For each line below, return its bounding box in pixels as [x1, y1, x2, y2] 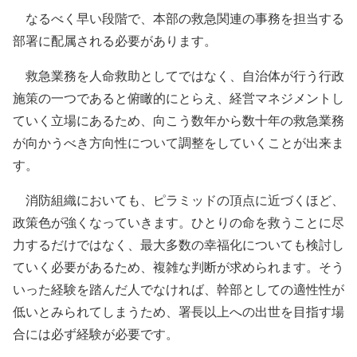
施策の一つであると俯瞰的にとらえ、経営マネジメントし [13, 89, 344, 107]
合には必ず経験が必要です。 [13, 325, 178, 343]
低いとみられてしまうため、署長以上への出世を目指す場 [13, 303, 344, 320]
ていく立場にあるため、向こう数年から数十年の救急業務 [13, 112, 344, 129]
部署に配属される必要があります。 [13, 32, 217, 49]
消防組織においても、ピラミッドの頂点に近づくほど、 [13, 191, 344, 209]
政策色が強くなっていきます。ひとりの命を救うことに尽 [13, 214, 344, 231]
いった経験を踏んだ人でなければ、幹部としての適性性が [13, 280, 344, 298]
